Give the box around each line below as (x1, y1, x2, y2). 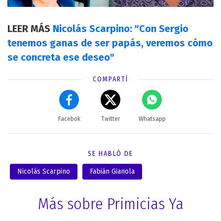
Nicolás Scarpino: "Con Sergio (53, 23, 188, 35)
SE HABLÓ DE (88, 149, 133, 158)
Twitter (101, 115, 120, 123)
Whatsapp (138, 115, 166, 123)
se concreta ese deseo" (7, 51, 114, 64)
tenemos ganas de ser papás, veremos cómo (7, 37, 213, 49)
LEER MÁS (7, 23, 53, 35)
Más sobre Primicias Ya (37, 194, 184, 214)
